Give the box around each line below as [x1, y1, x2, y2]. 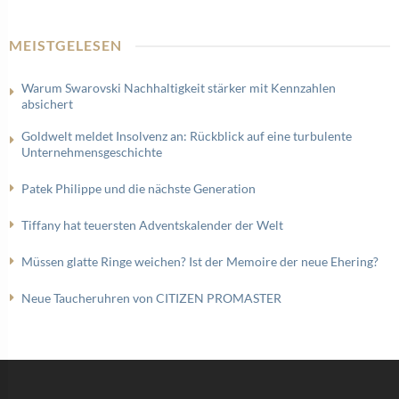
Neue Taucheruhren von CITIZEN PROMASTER [21, 290, 281, 305]
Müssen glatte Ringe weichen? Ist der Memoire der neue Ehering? [21, 254, 379, 269]
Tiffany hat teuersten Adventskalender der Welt [21, 217, 283, 232]
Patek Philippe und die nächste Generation [21, 181, 256, 196]
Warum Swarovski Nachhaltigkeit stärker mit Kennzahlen [21, 80, 336, 95]
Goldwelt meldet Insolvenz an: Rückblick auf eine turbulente [21, 128, 352, 143]
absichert [21, 96, 73, 111]
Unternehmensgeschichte [21, 144, 162, 159]
